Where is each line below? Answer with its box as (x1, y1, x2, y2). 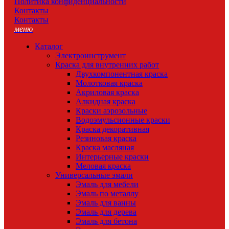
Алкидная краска (76, 97, 135, 106)
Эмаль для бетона (76, 217, 137, 225)
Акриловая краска (76, 88, 139, 97)
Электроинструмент (55, 51, 126, 60)
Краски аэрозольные (76, 106, 147, 115)
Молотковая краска (76, 79, 143, 87)
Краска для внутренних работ (55, 60, 159, 69)
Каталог (35, 42, 63, 51)
